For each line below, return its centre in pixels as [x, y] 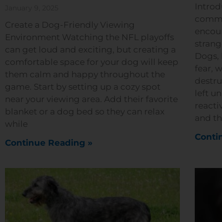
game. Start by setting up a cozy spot [83, 86]
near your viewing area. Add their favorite [91, 99]
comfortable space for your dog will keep [92, 62]
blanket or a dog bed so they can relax [85, 111]
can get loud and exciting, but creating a [90, 49]
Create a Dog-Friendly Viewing [70, 25]
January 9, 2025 [32, 8]
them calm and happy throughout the [85, 74]
